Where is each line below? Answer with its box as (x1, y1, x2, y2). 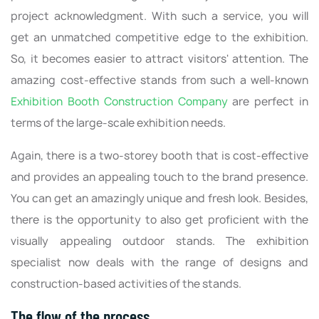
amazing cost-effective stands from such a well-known (11, 72, 308, 88)
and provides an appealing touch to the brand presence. (11, 169, 308, 184)
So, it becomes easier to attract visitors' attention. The (11, 51, 308, 66)
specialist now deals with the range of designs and (11, 254, 308, 270)
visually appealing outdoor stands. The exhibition (11, 233, 308, 249)
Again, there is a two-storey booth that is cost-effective (11, 147, 308, 163)
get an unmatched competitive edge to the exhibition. (11, 29, 308, 45)
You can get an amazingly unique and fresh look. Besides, (11, 190, 308, 206)
